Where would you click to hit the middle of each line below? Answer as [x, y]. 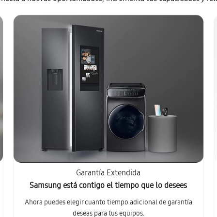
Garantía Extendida [108, 174]
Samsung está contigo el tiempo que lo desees [108, 186]
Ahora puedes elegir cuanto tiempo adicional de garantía [108, 203]
